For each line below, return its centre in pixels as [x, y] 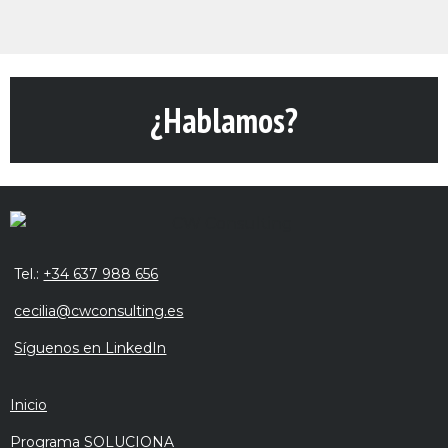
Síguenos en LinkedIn [90, 348]
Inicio [28, 405]
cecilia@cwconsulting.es [99, 311]
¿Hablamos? [224, 120]
